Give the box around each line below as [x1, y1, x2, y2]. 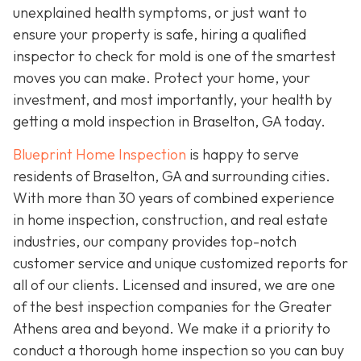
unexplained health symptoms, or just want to [13, 2, 307, 22]
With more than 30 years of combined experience [13, 189, 334, 208]
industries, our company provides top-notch [13, 232, 297, 251]
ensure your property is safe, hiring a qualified [13, 24, 306, 44]
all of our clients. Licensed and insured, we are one [13, 276, 335, 295]
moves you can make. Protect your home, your [13, 68, 310, 87]
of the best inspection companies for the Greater [13, 297, 332, 317]
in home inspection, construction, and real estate [13, 210, 328, 230]
